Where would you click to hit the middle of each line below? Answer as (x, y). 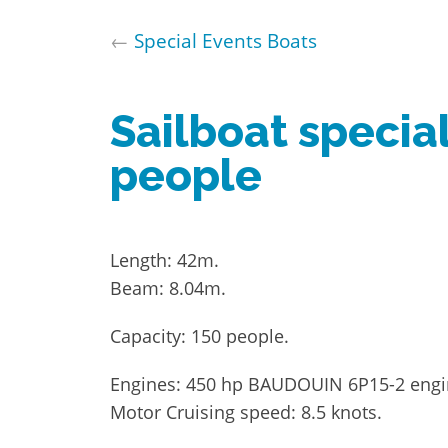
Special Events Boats (225, 40)
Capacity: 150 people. (199, 335)
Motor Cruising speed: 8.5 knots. (246, 411)
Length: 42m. (164, 259)
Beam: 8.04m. (168, 287)
